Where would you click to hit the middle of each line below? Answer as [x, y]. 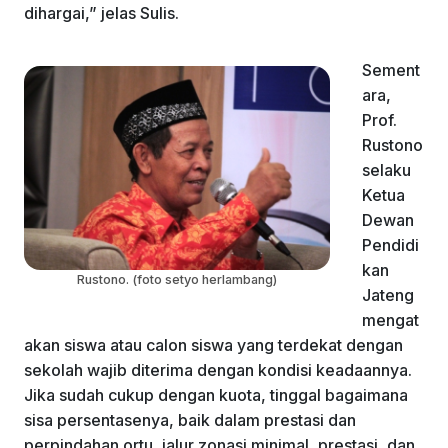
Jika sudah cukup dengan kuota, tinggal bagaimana [216, 395]
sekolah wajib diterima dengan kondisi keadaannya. [218, 370]
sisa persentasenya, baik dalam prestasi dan [190, 420]
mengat [390, 320]
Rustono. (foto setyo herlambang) [177, 280]
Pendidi [390, 245]
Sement [391, 70]
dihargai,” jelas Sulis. [101, 13]
